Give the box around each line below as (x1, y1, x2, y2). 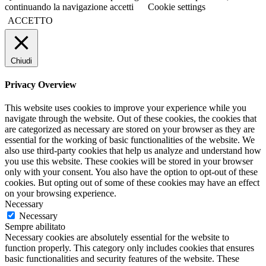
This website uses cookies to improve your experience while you (5, 103, 246, 113)
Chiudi (11, 56, 32, 65)
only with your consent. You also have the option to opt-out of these (5, 167, 258, 178)
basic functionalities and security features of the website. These (5, 254, 239, 264)
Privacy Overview (5, 80, 77, 90)
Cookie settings (148, 1, 205, 12)
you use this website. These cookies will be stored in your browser (5, 156, 253, 167)
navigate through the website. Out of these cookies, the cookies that (5, 113, 256, 124)
